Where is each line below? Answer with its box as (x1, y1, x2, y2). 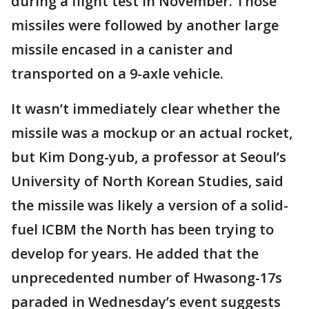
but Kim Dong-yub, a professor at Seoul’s (11, 148, 286, 167)
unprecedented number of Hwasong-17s (11, 268, 282, 288)
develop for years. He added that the (11, 244, 259, 263)
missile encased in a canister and (11, 40, 233, 59)
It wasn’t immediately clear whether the (11, 99, 280, 119)
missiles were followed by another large (11, 16, 279, 35)
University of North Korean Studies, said (11, 172, 283, 191)
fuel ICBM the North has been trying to (11, 220, 274, 239)
